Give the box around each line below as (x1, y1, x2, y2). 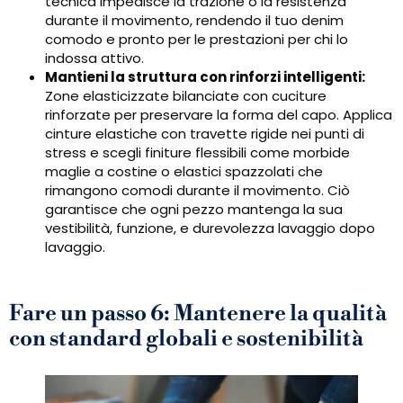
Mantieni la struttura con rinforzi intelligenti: (45, 67, 365, 87)
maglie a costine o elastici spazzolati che (45, 162, 323, 182)
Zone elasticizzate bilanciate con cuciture (45, 86, 327, 106)
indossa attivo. (45, 49, 144, 68)
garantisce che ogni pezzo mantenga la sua (45, 200, 343, 219)
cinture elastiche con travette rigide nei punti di (45, 124, 364, 144)
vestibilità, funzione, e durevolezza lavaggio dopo (45, 219, 375, 238)
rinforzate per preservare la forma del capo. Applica (45, 105, 392, 125)
